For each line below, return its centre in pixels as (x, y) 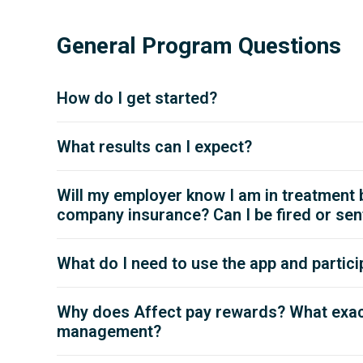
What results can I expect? (154, 147)
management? (109, 332)
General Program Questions (199, 46)
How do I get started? (137, 98)
